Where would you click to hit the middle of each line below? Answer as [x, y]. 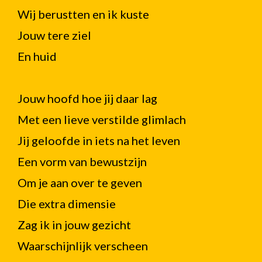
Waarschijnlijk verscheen [83, 246]
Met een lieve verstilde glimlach [102, 119]
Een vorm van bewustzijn [82, 161]
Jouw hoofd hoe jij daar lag [87, 98]
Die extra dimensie [67, 204]
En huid [37, 56]
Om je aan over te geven [80, 182]
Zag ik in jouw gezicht [74, 225]
